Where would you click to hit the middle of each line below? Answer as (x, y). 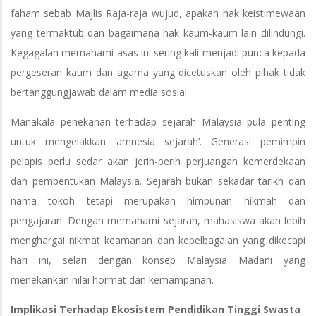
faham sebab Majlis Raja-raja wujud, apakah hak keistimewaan (158, 13)
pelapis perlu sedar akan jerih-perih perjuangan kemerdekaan (158, 162)
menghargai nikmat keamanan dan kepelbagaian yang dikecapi (158, 241)
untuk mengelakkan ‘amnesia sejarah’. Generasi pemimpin (158, 142)
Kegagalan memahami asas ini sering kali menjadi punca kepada (158, 53)
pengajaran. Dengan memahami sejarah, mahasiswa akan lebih (158, 221)
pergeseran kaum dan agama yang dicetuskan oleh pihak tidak (158, 73)
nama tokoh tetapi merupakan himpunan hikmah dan (158, 201)
